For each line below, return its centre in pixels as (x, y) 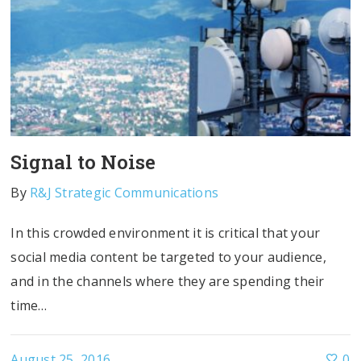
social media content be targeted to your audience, (168, 257)
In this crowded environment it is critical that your (166, 233)
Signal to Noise (83, 162)
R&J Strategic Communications (124, 193)
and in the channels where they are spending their (168, 282)
